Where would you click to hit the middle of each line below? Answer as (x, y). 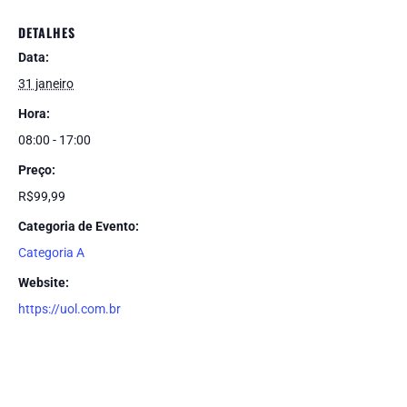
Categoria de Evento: (79, 226)
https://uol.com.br (69, 309)
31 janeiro (46, 84)
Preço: (37, 170)
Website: (44, 283)
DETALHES (47, 32)
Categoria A (51, 253)
